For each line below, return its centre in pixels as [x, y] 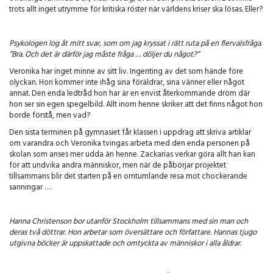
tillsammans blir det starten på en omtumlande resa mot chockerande [128, 177]
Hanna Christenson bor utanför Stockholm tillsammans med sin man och [129, 222]
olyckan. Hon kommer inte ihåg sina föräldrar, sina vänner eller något [127, 83]
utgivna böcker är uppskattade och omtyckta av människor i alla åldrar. [126, 244]
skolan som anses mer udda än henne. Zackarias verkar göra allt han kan [132, 155]
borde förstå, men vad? [50, 116]
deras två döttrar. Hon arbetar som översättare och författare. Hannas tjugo [133, 233]
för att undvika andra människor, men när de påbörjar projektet [118, 166]
